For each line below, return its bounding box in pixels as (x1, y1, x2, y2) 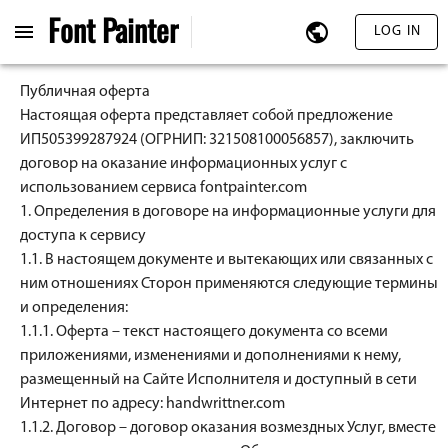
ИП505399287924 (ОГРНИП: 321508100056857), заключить (20, 132, 414, 148)
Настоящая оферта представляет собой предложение (20, 108, 393, 124)
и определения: (20, 300, 128, 316)
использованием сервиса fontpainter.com (20, 180, 307, 196)
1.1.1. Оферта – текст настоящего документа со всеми (20, 324, 388, 340)
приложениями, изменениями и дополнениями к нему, (20, 348, 401, 364)
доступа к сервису (20, 228, 146, 244)
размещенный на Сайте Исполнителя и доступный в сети (20, 372, 417, 388)
